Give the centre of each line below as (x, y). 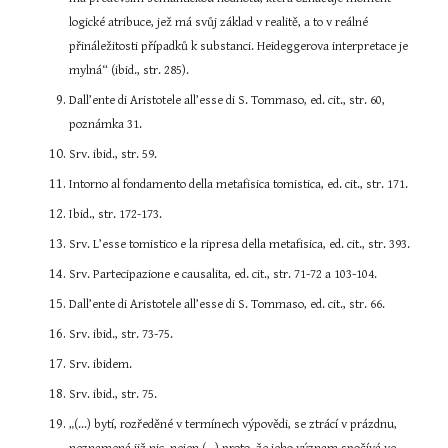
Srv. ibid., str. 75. (113, 394)
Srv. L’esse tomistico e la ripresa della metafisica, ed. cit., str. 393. (240, 244)
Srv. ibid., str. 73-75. (121, 334)
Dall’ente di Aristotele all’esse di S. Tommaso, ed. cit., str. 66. (227, 304)
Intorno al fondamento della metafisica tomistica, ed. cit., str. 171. (239, 184)
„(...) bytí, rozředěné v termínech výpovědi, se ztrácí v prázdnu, (233, 424)
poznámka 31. (106, 124)
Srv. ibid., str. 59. (113, 154)
